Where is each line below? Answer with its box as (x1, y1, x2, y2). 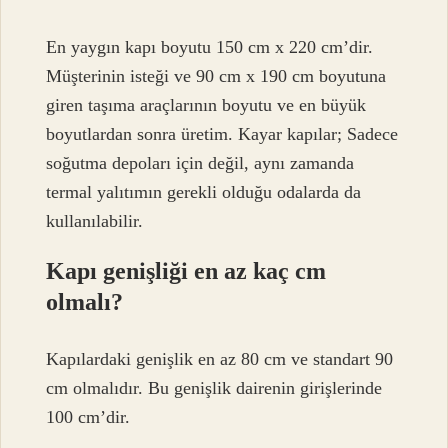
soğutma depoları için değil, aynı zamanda (46, 153, 355, 174)
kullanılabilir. (46, 211, 144, 232)
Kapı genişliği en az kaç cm (46, 258, 327, 285)
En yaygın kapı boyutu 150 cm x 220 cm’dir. (46, 37, 374, 58)
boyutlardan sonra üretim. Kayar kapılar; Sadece (46, 124, 399, 145)
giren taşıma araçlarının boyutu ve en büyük (46, 95, 367, 116)
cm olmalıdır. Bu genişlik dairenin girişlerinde (46, 377, 383, 398)
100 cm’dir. (46, 406, 131, 427)
